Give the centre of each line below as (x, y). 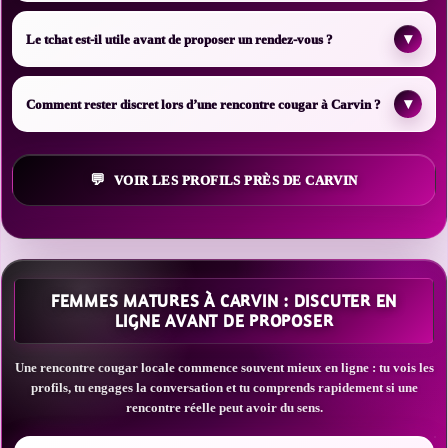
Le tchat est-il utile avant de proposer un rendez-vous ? (179, 39)
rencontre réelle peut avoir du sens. (224, 407)
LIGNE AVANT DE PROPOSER (224, 321)
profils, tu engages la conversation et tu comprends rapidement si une (224, 387)
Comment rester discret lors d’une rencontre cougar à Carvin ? (203, 104)
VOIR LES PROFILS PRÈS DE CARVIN (235, 180)
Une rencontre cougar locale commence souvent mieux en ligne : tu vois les (224, 367)
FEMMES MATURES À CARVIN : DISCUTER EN (224, 301)
